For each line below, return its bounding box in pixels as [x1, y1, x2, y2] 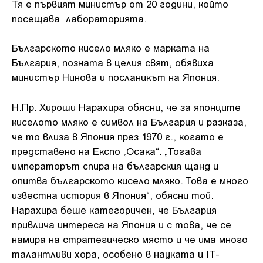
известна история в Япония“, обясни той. [12, 188, 213, 201]
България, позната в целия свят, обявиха [12, 56, 214, 68]
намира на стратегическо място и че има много [12, 232, 248, 245]
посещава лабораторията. [12, 12, 147, 24]
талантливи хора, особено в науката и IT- [12, 247, 220, 259]
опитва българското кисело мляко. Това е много [12, 174, 248, 186]
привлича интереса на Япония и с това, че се [12, 218, 231, 230]
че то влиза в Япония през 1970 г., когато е [12, 130, 224, 142]
